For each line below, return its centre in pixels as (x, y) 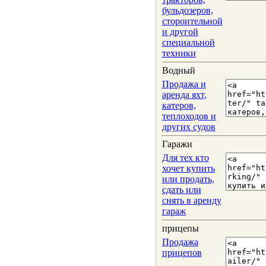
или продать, (188, 179)
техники (179, 53)
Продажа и (184, 84)
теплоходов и (189, 116)
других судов (189, 127)
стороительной (192, 21)
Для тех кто (185, 158)
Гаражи (177, 144)
